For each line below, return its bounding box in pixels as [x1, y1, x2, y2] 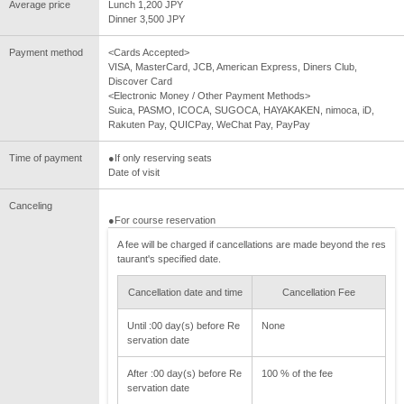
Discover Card [108, 75, 172, 87]
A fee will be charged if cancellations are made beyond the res [117, 238, 386, 250]
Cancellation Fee [282, 286, 355, 298]
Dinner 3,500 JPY [108, 13, 185, 24]
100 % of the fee [262, 367, 333, 379]
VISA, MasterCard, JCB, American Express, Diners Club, [108, 60, 357, 72]
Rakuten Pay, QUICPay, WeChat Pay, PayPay [108, 118, 310, 130]
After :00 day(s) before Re [127, 367, 242, 379]
